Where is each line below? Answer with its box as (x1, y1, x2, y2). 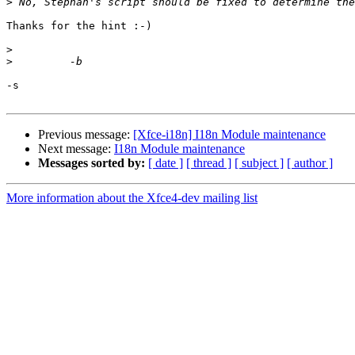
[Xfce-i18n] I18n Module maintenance (133, 128, 326, 142)
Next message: (38, 142, 114, 156)
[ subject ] (235, 156, 284, 170)
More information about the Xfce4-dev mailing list (6, 191, 258, 205)
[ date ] (148, 156, 183, 170)
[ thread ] (186, 156, 231, 170)
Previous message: (38, 128, 133, 142)
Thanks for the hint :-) (6, 20, 152, 32)
